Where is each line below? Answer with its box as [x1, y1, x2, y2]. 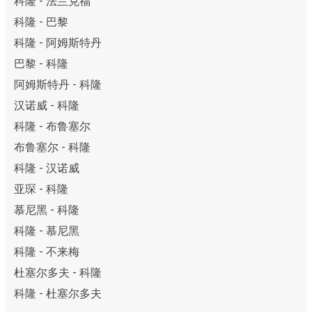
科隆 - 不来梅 [14, 245, 79, 259]
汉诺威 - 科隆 [14, 99, 79, 113]
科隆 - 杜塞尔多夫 [14, 287, 102, 301]
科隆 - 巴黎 [14, 15, 68, 29]
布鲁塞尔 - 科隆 [14, 141, 91, 155]
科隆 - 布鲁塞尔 [14, 120, 91, 134]
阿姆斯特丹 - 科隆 [14, 78, 102, 92]
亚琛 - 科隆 [14, 182, 68, 196]
